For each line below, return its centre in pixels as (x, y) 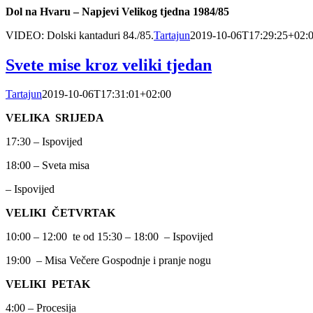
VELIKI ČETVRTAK (60, 213)
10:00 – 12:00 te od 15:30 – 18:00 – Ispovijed (109, 237)
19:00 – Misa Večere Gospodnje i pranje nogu (108, 261)
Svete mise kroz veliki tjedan (109, 65)
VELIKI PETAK (48, 284)
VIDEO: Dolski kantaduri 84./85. (80, 35)
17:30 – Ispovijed (44, 142)
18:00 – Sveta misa (48, 166)
